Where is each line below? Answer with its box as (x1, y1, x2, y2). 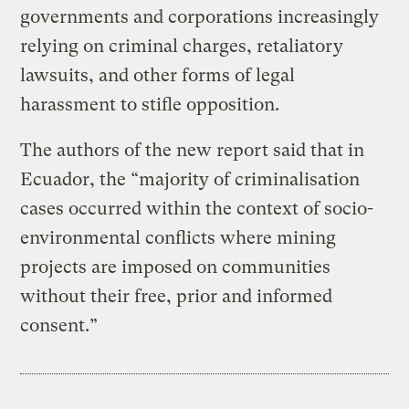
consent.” (20, 314, 103, 336)
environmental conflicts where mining (20, 226, 337, 248)
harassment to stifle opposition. (20, 93, 285, 115)
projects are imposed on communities (20, 256, 331, 278)
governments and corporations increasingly (20, 5, 380, 27)
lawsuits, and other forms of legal (20, 64, 296, 86)
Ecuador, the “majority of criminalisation (20, 168, 361, 190)
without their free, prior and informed (20, 285, 333, 307)
